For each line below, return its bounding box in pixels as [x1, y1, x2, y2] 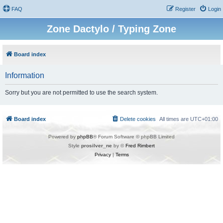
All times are [159, 116, 190, 122]
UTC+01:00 [190, 116, 218, 122]
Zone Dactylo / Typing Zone [47, 23, 176, 34]
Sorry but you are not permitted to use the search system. [5, 89, 158, 96]
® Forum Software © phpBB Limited [93, 134, 175, 139]
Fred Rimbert [125, 143, 155, 148]
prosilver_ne [81, 143, 112, 148]
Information [5, 71, 44, 80]
